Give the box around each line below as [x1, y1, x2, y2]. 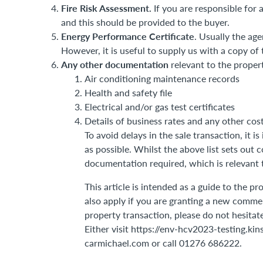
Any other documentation [61, 58, 168, 71]
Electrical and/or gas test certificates [85, 100, 235, 113]
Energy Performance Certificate [61, 29, 194, 43]
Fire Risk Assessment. [61, 1, 151, 15]
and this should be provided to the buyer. [61, 16, 230, 28]
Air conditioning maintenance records [85, 72, 240, 85]
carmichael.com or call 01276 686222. [85, 237, 242, 249]
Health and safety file [85, 86, 172, 99]
